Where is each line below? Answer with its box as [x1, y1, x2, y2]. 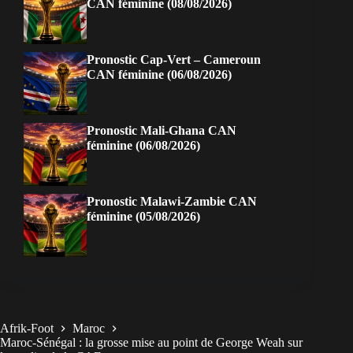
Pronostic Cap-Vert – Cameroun [87, 53, 261, 67]
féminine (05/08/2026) [87, 210, 200, 224]
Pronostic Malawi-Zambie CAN [87, 195, 257, 209]
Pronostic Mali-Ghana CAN [87, 124, 236, 138]
